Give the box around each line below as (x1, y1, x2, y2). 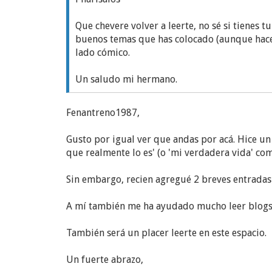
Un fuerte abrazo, (66, 254, 143, 265)
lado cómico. (75, 47, 130, 58)
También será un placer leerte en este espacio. (66, 227, 267, 239)
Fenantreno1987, (66, 107, 140, 118)
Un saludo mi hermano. (75, 73, 177, 85)
